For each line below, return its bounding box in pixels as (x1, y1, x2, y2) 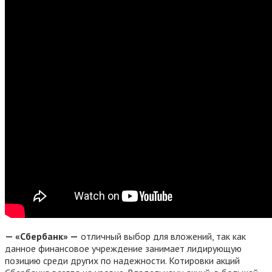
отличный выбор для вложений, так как (78, 229, 246, 242)
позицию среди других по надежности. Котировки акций (5, 254, 240, 267)
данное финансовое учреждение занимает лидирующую (5, 242, 242, 254)
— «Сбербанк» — (5, 229, 78, 242)
